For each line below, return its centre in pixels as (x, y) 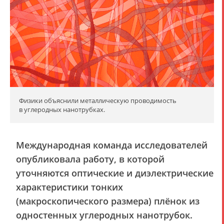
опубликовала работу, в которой (90, 159)
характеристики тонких (69, 187)
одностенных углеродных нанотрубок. (104, 215)
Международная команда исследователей (112, 145)
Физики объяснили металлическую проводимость (98, 100)
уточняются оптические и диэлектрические (115, 173)
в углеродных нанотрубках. (62, 109)
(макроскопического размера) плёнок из (108, 201)
